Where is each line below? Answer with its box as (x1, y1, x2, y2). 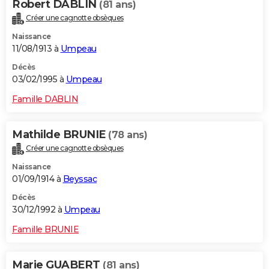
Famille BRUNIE (12, 224, 79, 235)
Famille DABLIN (12, 94, 78, 105)
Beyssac (62, 174, 97, 185)
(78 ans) (108, 129, 147, 141)
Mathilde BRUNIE (12, 128, 108, 142)
